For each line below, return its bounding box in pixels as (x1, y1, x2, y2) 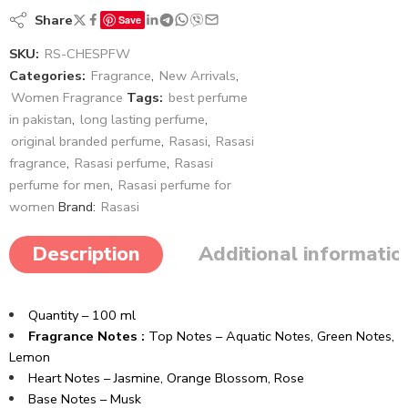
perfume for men (9, 175, 110, 194)
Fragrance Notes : (27, 326, 145, 345)
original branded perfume (11, 131, 161, 150)
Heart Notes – (27, 368, 114, 387)
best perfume (168, 87, 248, 107)
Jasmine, (113, 368, 167, 387)
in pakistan (9, 109, 72, 128)
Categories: (9, 66, 86, 85)
